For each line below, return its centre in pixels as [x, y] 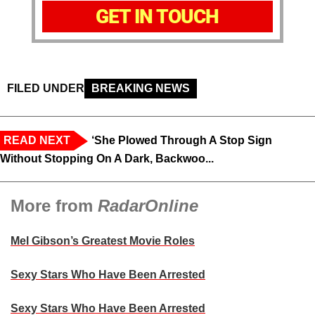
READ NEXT [37, 141]
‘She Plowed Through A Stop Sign [182, 141]
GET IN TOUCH [157, 17]
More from [54, 206]
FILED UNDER [46, 89]
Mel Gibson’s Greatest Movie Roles [103, 241]
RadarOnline [148, 206]
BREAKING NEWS [141, 89]
